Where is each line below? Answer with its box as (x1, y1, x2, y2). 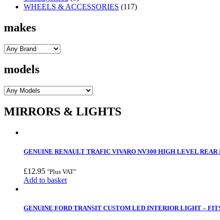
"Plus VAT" (47, 167, 76, 175)
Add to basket (24, 175, 67, 184)
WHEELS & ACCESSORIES (24, 2, 119, 11)
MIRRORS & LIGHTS (4, 105, 121, 118)
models (4, 63, 39, 76)
